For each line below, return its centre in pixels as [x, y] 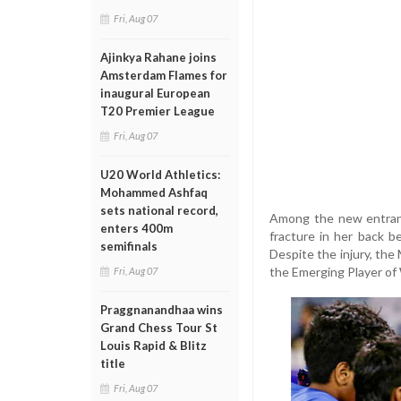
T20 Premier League [158, 111]
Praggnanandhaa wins [162, 310]
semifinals [129, 246]
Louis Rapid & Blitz [154, 346]
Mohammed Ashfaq [154, 192]
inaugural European [155, 93]
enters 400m [137, 228]
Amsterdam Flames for [164, 75]
